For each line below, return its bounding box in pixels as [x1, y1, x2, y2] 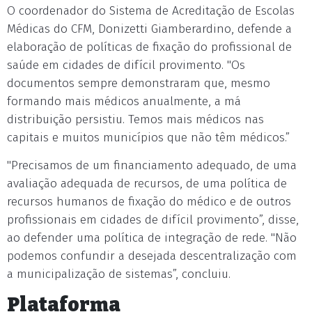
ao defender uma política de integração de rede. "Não [7, 231, 297, 245]
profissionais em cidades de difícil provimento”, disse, [7, 212, 299, 227]
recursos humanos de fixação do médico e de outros [7, 194, 291, 209]
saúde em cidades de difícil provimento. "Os [7, 58, 245, 72]
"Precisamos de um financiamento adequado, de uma [7, 158, 297, 173]
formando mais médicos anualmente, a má [7, 94, 241, 109]
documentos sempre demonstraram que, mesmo [7, 76, 270, 91]
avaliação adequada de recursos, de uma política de [7, 176, 287, 191]
